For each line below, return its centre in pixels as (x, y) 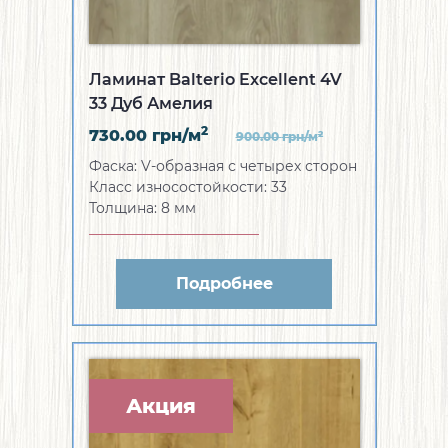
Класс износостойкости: (179, 187)
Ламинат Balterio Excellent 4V (215, 80)
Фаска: (114, 166)
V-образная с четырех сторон (248, 166)
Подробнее (224, 284)
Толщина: (124, 208)
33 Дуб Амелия (150, 104)
